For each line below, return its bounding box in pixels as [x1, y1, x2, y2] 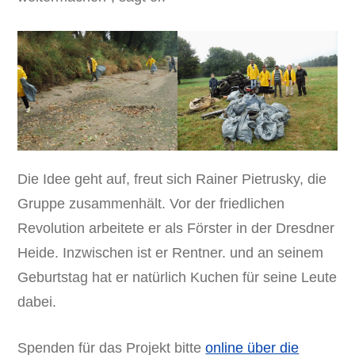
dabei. [17, 294, 57, 311]
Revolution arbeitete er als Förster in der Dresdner [17, 220, 335, 237]
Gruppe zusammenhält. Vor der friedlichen [17, 196, 285, 212]
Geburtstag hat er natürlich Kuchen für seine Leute [17, 269, 338, 286]
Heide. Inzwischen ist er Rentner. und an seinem [17, 245, 324, 261]
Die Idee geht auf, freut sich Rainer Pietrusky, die [17, 171, 327, 188]
